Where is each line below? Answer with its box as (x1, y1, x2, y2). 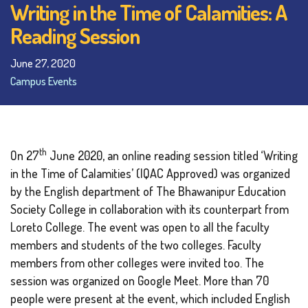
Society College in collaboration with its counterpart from (10, 201, 289, 217)
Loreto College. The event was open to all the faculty (10, 219, 269, 234)
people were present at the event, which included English (10, 290, 290, 306)
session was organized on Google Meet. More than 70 (10, 272, 269, 288)
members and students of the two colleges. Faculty (10, 236, 261, 252)
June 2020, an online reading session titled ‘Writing (47, 147, 298, 163)
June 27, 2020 (10, 55, 76, 70)
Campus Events (10, 73, 77, 88)
